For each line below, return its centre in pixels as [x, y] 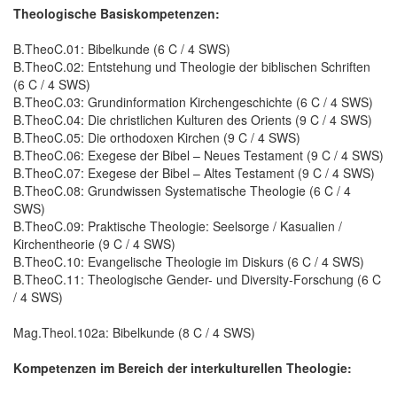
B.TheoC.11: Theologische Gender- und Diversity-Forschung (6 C [197, 279]
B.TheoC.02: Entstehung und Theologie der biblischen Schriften [192, 66]
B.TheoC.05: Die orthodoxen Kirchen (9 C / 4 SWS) [157, 137]
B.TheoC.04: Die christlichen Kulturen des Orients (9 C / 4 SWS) [193, 119]
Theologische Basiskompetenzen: [117, 13]
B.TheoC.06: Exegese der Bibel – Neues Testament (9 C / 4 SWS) [198, 155]
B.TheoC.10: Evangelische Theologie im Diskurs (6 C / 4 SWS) [189, 261]
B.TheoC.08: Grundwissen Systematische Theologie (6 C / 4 [182, 190]
